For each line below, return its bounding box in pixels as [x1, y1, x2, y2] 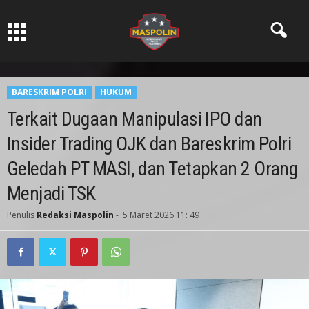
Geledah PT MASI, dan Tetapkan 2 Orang [7, 157, 298, 180]
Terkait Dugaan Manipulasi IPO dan [7, 108, 262, 130]
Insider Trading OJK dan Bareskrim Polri [7, 132, 292, 155]
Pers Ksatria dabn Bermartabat [105, 7, 204, 14]
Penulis [7, 209, 34, 221]
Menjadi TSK [7, 182, 96, 205]
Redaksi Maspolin [37, 209, 114, 221]
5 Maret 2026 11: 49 [123, 209, 199, 221]
